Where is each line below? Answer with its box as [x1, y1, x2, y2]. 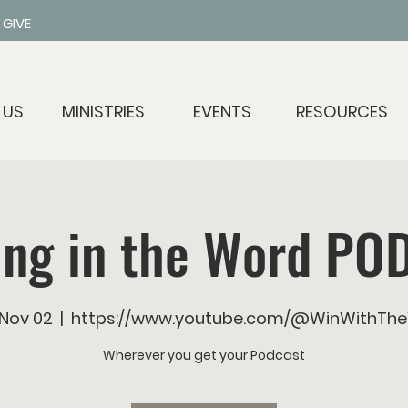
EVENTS [193, 100, 251, 123]
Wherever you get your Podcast [103, 346, 305, 364]
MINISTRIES [61, 100, 145, 123]
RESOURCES [295, 100, 388, 123]
